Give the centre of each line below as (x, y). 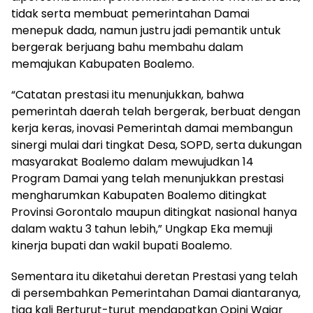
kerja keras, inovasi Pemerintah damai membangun (152, 128)
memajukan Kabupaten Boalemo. (103, 64)
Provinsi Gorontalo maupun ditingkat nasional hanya (154, 212)
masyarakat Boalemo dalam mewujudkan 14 (132, 161)
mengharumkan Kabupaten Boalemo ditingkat (139, 195)
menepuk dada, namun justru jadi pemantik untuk (146, 30)
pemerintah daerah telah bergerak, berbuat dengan (156, 111)
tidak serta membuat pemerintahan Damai (130, 13)
